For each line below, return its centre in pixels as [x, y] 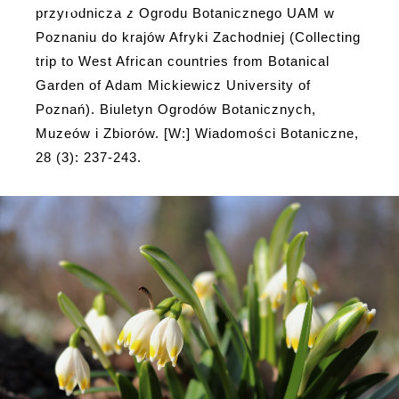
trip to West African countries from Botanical [183, 61]
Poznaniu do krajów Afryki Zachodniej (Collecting [198, 37]
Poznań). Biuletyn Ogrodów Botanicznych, [176, 110]
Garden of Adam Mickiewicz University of [173, 85]
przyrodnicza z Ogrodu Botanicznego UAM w [185, 13]
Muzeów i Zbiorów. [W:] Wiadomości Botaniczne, [197, 134]
